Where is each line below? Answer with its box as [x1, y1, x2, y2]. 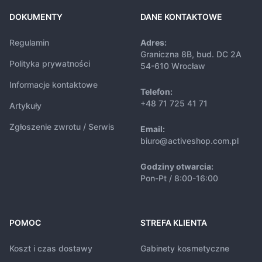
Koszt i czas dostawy [9, 243, 92, 254]
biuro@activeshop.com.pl [140, 136, 239, 146]
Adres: [140, 37, 167, 48]
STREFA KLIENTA [140, 218, 207, 228]
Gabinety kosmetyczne [140, 243, 229, 254]
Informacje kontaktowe [9, 80, 98, 90]
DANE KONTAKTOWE [140, 12, 222, 22]
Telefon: [140, 87, 173, 97]
